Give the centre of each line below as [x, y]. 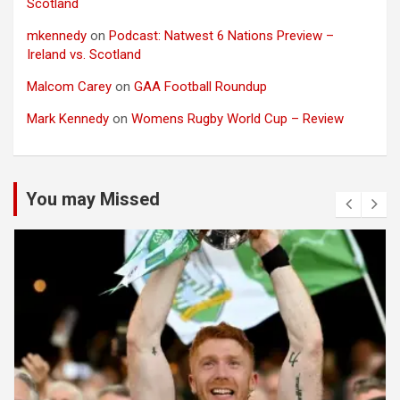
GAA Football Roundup [200, 87]
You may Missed [93, 200]
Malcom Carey [69, 87]
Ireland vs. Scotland [84, 55]
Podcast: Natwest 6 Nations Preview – [221, 36]
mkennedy [57, 36]
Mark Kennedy [68, 119]
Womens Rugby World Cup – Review [237, 119]
